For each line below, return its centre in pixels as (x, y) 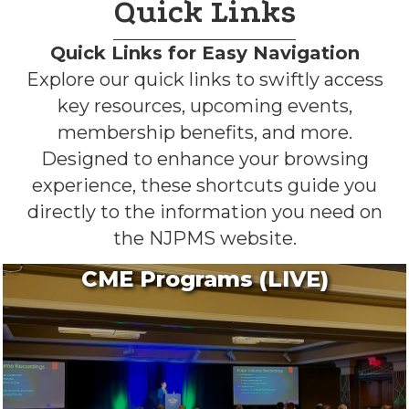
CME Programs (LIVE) (204, 278)
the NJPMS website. (204, 238)
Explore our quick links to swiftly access (204, 79)
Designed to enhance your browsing (204, 158)
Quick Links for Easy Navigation (204, 52)
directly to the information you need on (204, 211)
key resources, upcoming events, (204, 105)
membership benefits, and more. (204, 132)
